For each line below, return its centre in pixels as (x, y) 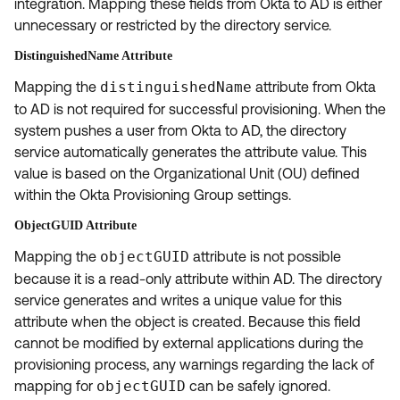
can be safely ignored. (258, 385)
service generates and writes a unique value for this (178, 300)
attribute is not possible (265, 256)
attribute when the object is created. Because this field (187, 321)
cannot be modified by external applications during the (189, 342)
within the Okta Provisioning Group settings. (153, 194)
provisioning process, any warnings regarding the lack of (194, 364)
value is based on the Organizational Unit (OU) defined (187, 173)
